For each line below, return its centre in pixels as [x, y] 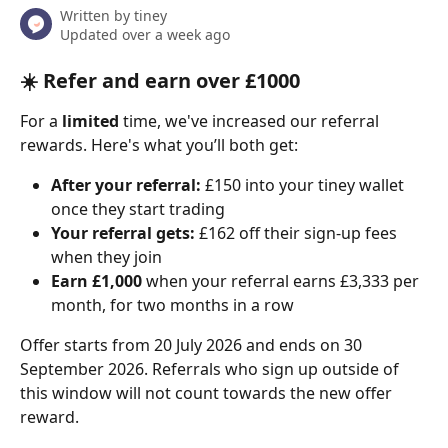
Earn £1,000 [96, 281]
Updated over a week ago [145, 34]
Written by [97, 15]
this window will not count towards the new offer [208, 393]
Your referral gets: [123, 233]
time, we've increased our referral [251, 121]
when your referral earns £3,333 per [282, 281]
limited [90, 121]
